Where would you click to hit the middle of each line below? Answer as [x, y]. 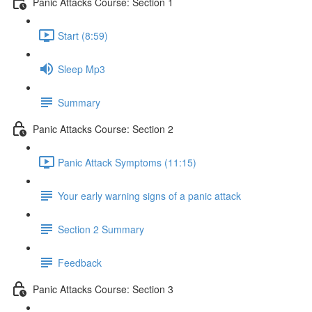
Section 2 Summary [101, 229]
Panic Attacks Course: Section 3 [103, 289]
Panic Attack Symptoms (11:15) [127, 162]
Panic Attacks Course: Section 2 [103, 128]
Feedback [80, 262]
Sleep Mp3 [81, 69]
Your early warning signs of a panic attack [149, 195]
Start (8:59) [83, 35]
